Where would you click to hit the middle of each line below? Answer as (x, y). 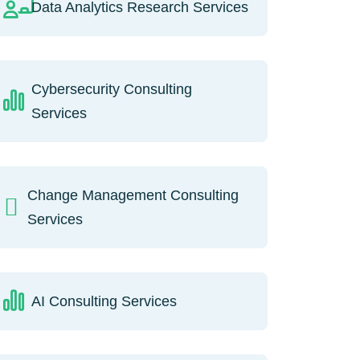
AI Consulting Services (104, 301)
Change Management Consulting (133, 195)
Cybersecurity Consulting (111, 89)
